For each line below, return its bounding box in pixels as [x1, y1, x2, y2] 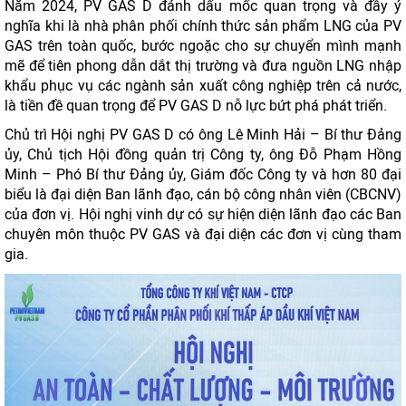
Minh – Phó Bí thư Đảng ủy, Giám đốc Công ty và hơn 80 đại [5, 166, 401, 183]
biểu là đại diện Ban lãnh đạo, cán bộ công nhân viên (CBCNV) [5, 186, 401, 203]
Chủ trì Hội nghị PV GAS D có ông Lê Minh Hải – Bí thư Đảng [5, 126, 401, 143]
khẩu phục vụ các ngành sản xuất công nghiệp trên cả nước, [5, 77, 401, 94]
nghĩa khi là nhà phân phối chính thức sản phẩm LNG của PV [5, 17, 401, 34]
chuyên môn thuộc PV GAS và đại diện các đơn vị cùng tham [5, 226, 401, 243]
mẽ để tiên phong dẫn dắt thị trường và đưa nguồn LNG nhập [5, 57, 401, 74]
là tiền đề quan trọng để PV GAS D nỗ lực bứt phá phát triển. [5, 97, 387, 114]
